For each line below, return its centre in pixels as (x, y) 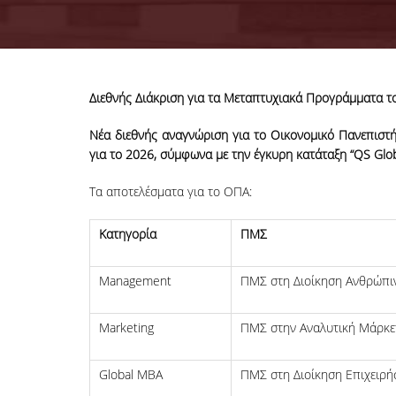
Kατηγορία (127, 234)
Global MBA (130, 375)
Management (135, 281)
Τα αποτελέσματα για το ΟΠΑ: (170, 192)
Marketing (126, 328)
